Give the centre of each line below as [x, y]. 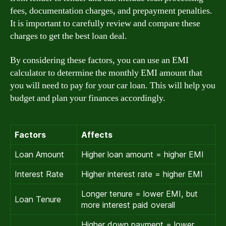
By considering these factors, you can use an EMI [99, 60]
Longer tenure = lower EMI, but [139, 193]
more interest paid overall [128, 205]
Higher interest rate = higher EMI [142, 174]
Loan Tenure [38, 199]
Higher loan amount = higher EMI [143, 154]
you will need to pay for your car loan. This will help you [113, 85]
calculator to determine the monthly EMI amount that [106, 73]
